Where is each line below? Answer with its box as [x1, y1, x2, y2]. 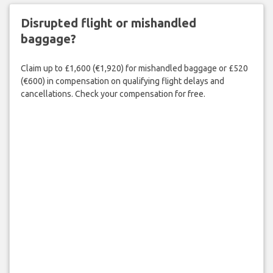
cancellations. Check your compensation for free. [20, 89, 205, 99]
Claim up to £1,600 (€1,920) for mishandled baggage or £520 [20, 63, 248, 74]
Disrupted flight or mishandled [20, 15, 196, 30]
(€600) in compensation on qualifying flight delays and [20, 76, 224, 87]
